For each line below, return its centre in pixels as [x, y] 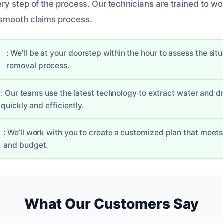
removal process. [38, 65]
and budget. [26, 145]
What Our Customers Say [111, 203]
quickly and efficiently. [43, 105]
